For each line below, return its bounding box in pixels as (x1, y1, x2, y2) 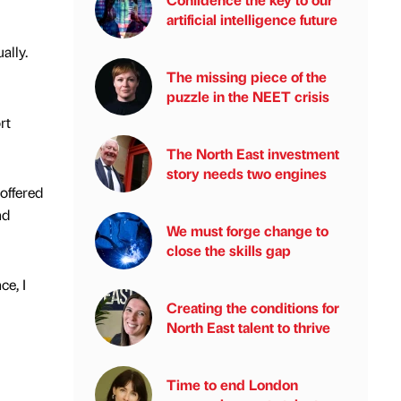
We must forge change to (166, 221, 328, 240)
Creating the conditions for (166, 298, 339, 317)
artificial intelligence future (166, 10, 337, 29)
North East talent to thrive (166, 318, 330, 337)
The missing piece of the (166, 67, 327, 86)
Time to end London (166, 375, 298, 394)
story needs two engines (166, 164, 327, 183)
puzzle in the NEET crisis (166, 87, 329, 106)
